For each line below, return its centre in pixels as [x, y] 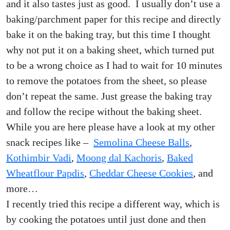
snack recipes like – [50, 142]
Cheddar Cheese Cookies [141, 173]
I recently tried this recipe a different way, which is [113, 204]
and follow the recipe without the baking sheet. [104, 111]
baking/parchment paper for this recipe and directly [113, 19]
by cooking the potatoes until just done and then [106, 219]
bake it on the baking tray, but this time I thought [108, 34]
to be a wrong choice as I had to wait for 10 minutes [114, 65]
